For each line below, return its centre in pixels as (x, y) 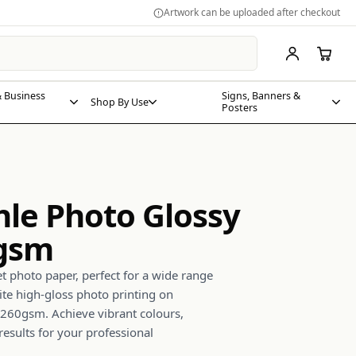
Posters (240, 108)
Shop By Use (120, 102)
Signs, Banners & (261, 96)
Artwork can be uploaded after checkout (252, 12)
